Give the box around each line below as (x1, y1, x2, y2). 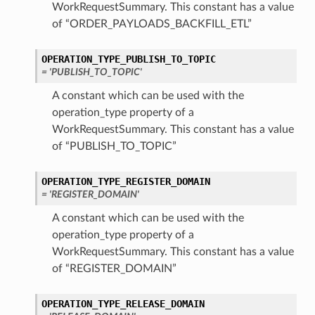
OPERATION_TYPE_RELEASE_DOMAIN (41, 298, 205, 310)
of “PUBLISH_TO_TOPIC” (51, 141, 176, 153)
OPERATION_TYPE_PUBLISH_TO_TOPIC (41, 53, 216, 65)
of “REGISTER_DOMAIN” (51, 263, 176, 275)
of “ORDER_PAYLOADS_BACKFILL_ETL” (51, 18, 252, 30)
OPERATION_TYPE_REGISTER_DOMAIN (41, 176, 210, 188)
